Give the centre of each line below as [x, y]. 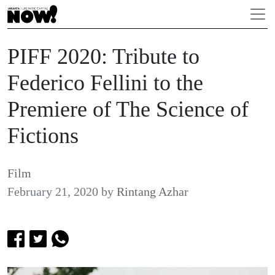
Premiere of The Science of [128, 109]
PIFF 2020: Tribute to [103, 56]
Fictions [43, 136]
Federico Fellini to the [105, 83]
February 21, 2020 [53, 192]
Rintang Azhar [153, 192]
